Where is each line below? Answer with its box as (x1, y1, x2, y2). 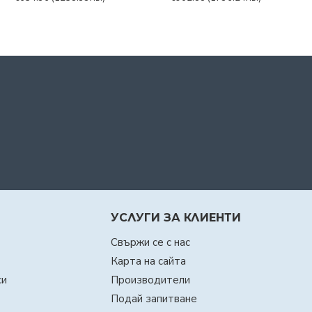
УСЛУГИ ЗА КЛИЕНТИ (110, 211, 241, 224)
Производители (110, 273, 190, 287)
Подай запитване (110, 292, 197, 306)
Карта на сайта (110, 254, 186, 268)
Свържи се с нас (110, 235, 190, 249)
